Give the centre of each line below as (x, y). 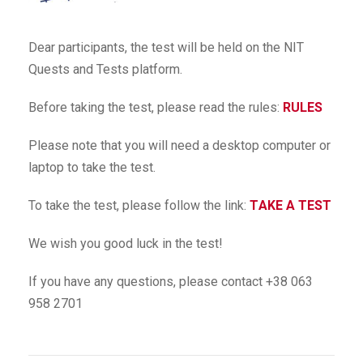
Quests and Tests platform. (105, 69)
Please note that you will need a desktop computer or (179, 145)
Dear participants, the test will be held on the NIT (166, 47)
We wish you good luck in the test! (126, 243)
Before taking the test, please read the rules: (156, 107)
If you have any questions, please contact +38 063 (171, 282)
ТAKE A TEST (292, 205)
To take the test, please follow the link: (139, 205)
